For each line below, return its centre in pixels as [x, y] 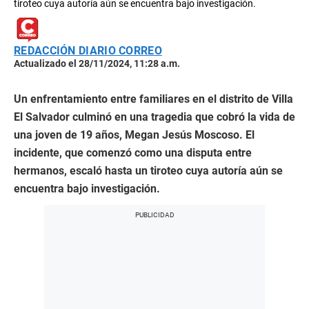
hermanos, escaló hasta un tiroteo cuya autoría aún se [148, 171]
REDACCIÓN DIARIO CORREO [88, 51]
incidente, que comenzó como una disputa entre [133, 153]
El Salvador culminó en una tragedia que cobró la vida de [154, 117]
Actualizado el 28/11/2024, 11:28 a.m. [97, 64]
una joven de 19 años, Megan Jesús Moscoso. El [134, 135]
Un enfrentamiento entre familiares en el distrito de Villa [153, 99]
